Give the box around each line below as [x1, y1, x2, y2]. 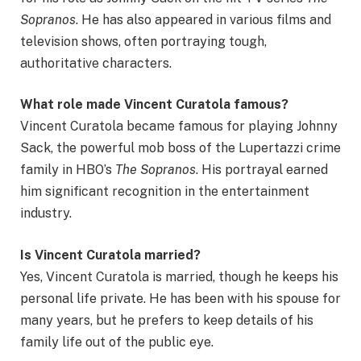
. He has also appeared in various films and [76, 11, 331, 27]
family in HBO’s [20, 162, 115, 178]
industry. [20, 205, 72, 222]
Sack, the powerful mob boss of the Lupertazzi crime [20, 140, 341, 156]
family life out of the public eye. [20, 334, 214, 350]
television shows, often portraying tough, [20, 33, 267, 49]
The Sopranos [115, 162, 196, 178]
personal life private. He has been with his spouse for [20, 290, 341, 306]
